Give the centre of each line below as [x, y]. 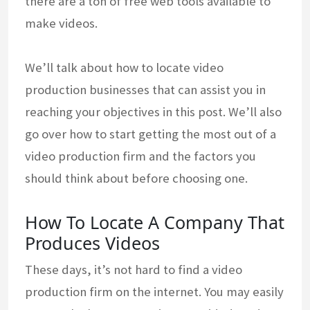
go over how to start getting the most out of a [151, 134]
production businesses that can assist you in [145, 90]
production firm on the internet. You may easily [154, 292]
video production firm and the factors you [140, 156]
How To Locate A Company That [155, 222]
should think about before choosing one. [136, 179]
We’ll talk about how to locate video [124, 68]
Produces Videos [92, 243]
